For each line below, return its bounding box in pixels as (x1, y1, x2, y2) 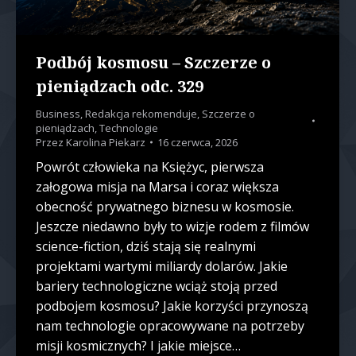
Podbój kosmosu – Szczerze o (36, 52, 271, 74)
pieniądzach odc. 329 (36, 75, 203, 98)
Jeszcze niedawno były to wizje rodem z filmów (36, 218, 309, 236)
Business (36, 106, 80, 122)
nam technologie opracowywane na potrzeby (36, 317, 304, 335)
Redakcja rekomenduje (85, 106, 197, 122)
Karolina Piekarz (66, 135, 145, 150)
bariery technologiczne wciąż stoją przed (36, 277, 277, 296)
